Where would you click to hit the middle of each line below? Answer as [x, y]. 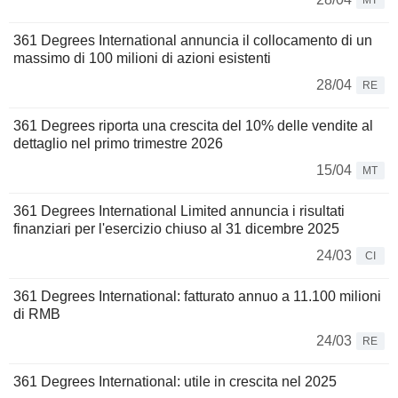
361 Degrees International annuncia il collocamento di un [193, 41]
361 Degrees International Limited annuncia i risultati [179, 211]
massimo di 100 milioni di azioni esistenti [142, 59]
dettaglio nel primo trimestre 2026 [118, 144]
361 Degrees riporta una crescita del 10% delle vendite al [193, 126]
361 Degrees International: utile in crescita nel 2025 [175, 382]
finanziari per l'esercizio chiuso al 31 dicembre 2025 [176, 229]
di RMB [37, 314]
